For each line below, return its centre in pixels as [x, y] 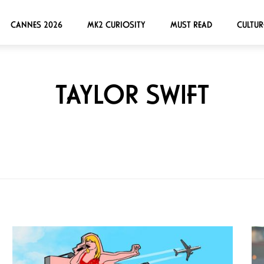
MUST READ [191, 24]
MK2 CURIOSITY [116, 24]
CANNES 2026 [36, 24]
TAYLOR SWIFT [132, 95]
